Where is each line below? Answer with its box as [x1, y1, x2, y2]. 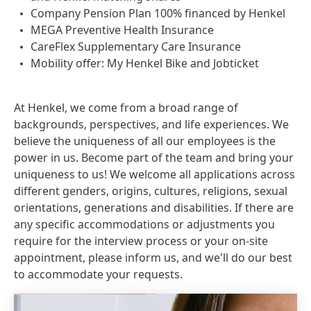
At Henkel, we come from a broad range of [14, 100, 238, 115]
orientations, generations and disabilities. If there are [14, 200, 294, 215]
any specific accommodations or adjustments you [14, 217, 275, 232]
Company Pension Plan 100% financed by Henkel [31, 6, 285, 21]
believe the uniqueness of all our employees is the [14, 133, 276, 149]
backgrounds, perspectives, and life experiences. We [14, 117, 289, 132]
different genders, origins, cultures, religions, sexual [14, 183, 287, 199]
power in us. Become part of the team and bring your [14, 150, 294, 165]
